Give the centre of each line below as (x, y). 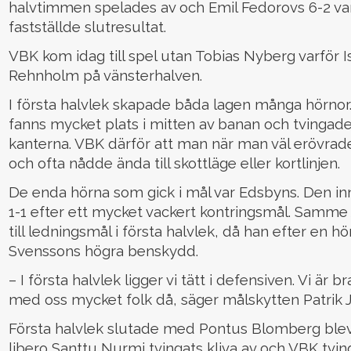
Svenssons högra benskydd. (103, 251)
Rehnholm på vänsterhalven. (105, 75)
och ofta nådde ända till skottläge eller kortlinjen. (174, 163)
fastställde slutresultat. (87, 27)
